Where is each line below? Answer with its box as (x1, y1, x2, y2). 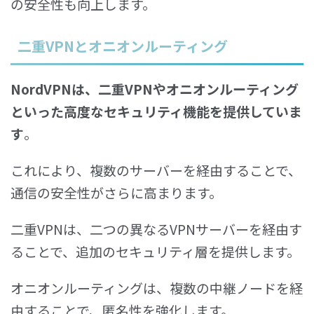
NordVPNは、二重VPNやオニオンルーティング (11, 78, 299, 98)
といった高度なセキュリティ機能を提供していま (11, 101, 302, 121)
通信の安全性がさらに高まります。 (11, 182, 222, 202)
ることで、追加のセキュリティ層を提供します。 (11, 241, 300, 261)
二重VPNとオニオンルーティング (18, 35, 228, 56)
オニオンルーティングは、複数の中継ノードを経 (11, 278, 303, 297)
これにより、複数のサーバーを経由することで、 (11, 160, 301, 179)
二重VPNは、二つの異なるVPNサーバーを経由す (11, 219, 302, 238)
